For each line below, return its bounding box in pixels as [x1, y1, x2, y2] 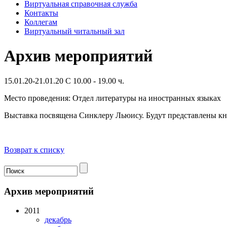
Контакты [24, 9, 58, 17]
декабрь [45, 215, 71, 224]
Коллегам [24, 18, 57, 26]
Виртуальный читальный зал [24, 27, 125, 35]
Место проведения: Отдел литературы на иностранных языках [4, 93, 221, 102]
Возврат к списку [4, 145, 64, 154]
